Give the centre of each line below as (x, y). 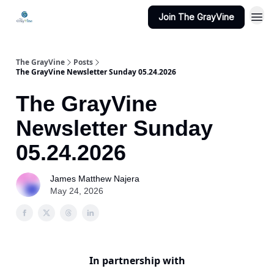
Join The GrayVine (196, 17)
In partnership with (137, 261)
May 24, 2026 (77, 191)
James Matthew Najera (95, 179)
